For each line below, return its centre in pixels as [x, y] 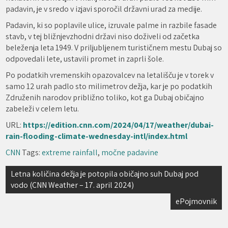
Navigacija [33, 174]
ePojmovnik [196, 201]
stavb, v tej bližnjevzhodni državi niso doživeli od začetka [103, 36]
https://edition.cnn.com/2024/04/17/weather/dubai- [119, 125]
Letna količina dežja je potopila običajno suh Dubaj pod [105, 174]
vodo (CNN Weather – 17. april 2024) [73, 185]
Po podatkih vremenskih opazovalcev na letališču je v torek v [110, 75]
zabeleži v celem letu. [42, 109]
